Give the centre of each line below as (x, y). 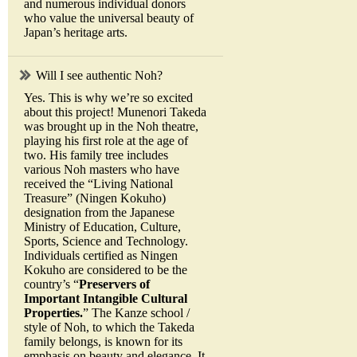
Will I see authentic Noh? (99, 76)
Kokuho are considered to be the (106, 270)
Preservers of (114, 284)
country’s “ (51, 284)
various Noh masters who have (102, 170)
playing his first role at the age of (106, 141)
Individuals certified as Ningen (101, 256)
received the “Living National (98, 184)
